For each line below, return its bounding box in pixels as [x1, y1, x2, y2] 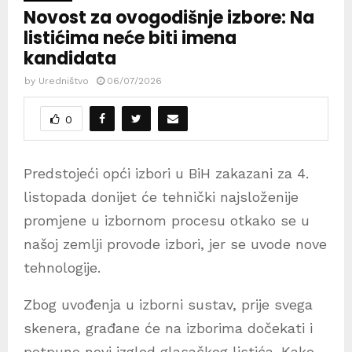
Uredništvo [38, 75, 89, 87]
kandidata [24, 46, 116, 71]
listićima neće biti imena [24, 26, 236, 51]
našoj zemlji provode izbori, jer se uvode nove [24, 236, 327, 253]
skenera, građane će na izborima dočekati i [24, 320, 313, 337]
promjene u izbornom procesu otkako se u [24, 212, 310, 229]
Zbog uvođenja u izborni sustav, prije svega [24, 296, 313, 313]
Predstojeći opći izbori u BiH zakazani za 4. [24, 165, 309, 182]
